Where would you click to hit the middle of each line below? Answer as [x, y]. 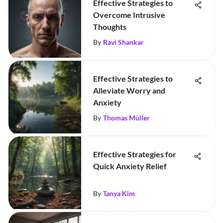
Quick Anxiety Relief [130, 166]
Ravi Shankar [123, 42]
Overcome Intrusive [129, 15]
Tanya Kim [119, 193]
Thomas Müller [126, 118]
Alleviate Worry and [129, 90]
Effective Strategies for [135, 154]
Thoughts [110, 27]
